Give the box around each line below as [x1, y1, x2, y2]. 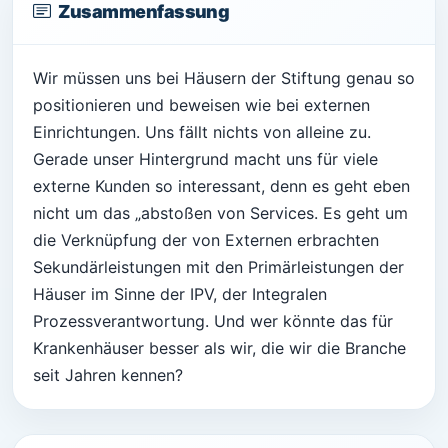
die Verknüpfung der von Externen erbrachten [33, 230, 379, 251]
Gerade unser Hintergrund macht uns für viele [33, 149, 378, 170]
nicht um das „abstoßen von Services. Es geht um [33, 203, 408, 224]
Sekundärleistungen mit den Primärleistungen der [33, 257, 404, 278]
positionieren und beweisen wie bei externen [33, 95, 370, 116]
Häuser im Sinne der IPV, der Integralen [33, 284, 327, 305]
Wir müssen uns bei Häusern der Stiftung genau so [33, 68, 415, 89]
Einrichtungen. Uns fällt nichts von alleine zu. [33, 122, 371, 143]
